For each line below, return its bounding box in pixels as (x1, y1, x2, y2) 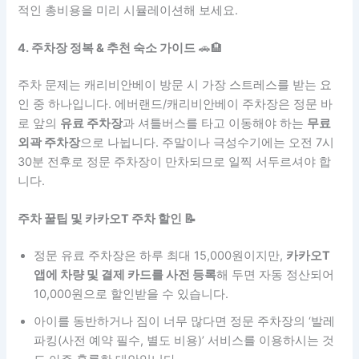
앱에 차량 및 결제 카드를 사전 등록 (34, 268, 217, 283)
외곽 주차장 (18, 135, 81, 150)
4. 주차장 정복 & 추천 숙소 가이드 (18, 41, 196, 56)
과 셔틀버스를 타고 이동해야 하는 (123, 115, 308, 131)
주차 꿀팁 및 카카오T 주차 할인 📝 (18, 212, 197, 227)
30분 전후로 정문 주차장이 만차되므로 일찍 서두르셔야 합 (18, 154, 332, 169)
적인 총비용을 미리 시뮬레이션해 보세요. (18, 2, 239, 18)
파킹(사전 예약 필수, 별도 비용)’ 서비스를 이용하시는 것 (34, 333, 335, 349)
